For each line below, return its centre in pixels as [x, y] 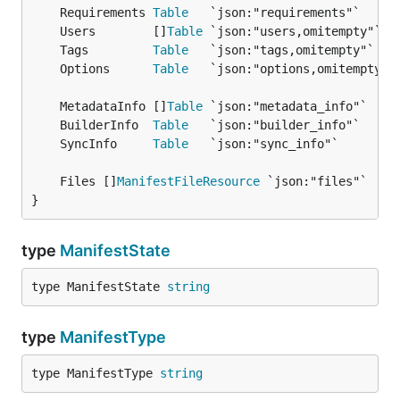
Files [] [88, 181]
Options [106, 69]
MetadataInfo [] [113, 106]
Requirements [106, 12]
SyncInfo [106, 144]
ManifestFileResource [188, 181]
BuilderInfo [106, 125]
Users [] [113, 31]
